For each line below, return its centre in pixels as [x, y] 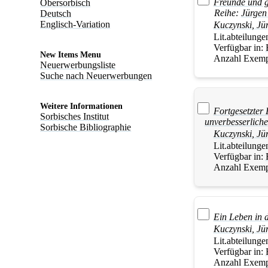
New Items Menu [71, 55]
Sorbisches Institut [75, 116]
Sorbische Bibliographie [86, 127]
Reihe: [226, 13]
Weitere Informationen [82, 106]
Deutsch [56, 13]
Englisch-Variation [75, 24]
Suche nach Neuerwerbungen [96, 76]
